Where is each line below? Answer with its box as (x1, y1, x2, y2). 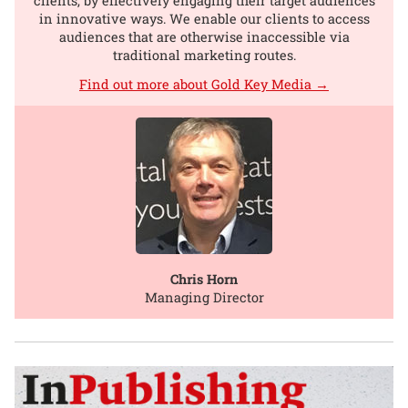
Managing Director (144, 288, 264, 306)
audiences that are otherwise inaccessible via (58, 27, 350, 46)
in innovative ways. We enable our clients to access (38, 9, 370, 27)
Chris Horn (170, 270, 238, 288)
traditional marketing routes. (112, 46, 296, 64)
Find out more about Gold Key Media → (79, 76, 329, 94)
